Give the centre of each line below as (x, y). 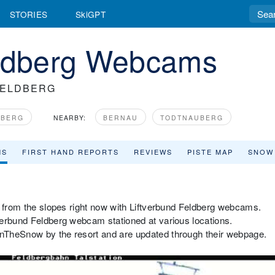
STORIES (29, 14)
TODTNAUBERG (192, 118)
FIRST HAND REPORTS (71, 152)
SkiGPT (91, 14)
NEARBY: (70, 118)
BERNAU (121, 118)
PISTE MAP (210, 152)
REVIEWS (153, 152)
